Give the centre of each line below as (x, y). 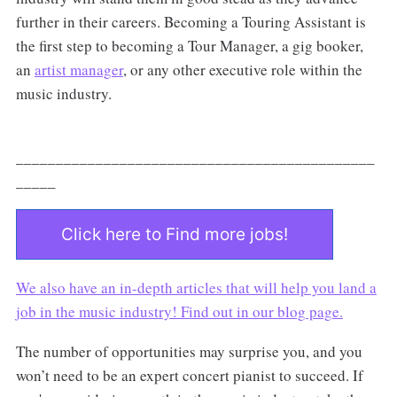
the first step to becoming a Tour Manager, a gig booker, (189, 46)
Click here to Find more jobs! (174, 235)
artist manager (78, 70)
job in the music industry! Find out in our (144, 312)
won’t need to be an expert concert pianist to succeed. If (189, 376)
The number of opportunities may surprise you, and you (189, 352)
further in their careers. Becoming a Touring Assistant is (191, 22)
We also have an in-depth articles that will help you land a (196, 288)
